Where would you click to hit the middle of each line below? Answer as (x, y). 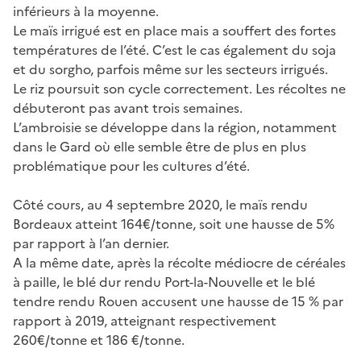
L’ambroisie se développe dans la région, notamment (175, 127)
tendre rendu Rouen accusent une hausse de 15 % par (178, 301)
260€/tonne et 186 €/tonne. (99, 340)
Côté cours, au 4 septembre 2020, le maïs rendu (160, 204)
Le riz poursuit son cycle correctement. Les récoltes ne (179, 88)
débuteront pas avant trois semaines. (128, 108)
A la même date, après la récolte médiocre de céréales (179, 262)
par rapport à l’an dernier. (91, 243)
